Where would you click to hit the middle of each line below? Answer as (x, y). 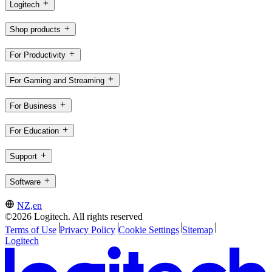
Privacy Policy (87, 230)
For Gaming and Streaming (57, 80)
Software (25, 182)
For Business (33, 106)
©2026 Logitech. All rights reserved (74, 217)
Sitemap (197, 230)
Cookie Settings (148, 230)
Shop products (35, 30)
